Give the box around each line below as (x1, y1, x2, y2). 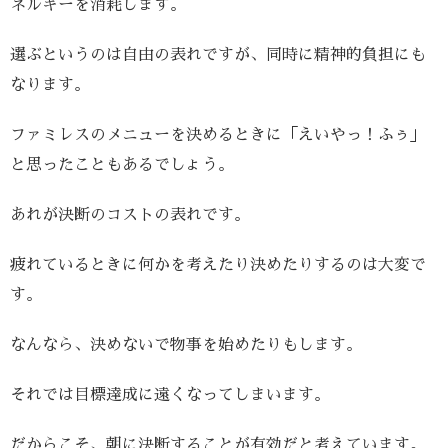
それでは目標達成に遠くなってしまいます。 (10, 387, 330, 404)
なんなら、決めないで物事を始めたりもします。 (10, 337, 362, 354)
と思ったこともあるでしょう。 (10, 157, 234, 174)
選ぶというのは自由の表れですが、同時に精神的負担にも (10, 47, 426, 64)
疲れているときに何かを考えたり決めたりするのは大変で (10, 257, 426, 274)
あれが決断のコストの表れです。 (10, 207, 250, 224)
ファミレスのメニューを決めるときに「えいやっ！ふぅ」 (10, 127, 426, 144)
